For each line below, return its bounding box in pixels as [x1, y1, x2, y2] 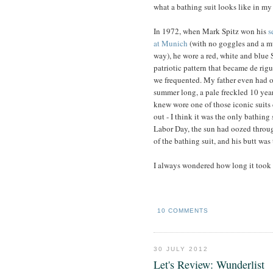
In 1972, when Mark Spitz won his [154, 25, 268, 37]
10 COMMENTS [157, 207, 209, 214]
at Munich [154, 37, 188, 49]
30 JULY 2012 [154, 245, 209, 252]
